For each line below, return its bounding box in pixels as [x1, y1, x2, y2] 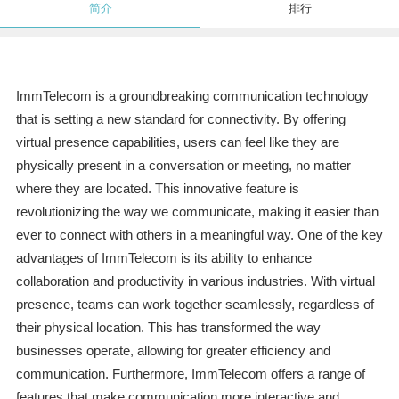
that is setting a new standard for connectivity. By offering [15, 111, 346, 127]
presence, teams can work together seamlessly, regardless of [15, 297, 374, 313]
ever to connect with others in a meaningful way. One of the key [15, 227, 383, 243]
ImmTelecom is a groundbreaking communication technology [15, 88, 369, 104]
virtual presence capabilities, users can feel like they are [15, 134, 339, 151]
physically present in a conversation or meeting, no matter [15, 158, 351, 174]
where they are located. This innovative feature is [15, 181, 299, 197]
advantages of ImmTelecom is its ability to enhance [15, 250, 312, 266]
